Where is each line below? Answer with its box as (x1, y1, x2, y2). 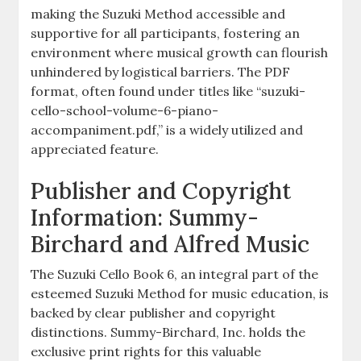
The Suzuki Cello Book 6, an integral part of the (31, 266, 319, 283)
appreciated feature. (31, 141, 160, 158)
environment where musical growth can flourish (31, 44, 329, 61)
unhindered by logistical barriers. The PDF (31, 64, 291, 81)
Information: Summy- (31, 203, 259, 233)
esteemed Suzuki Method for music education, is (31, 285, 330, 302)
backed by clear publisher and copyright (31, 305, 276, 322)
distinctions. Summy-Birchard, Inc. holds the (31, 324, 306, 341)
